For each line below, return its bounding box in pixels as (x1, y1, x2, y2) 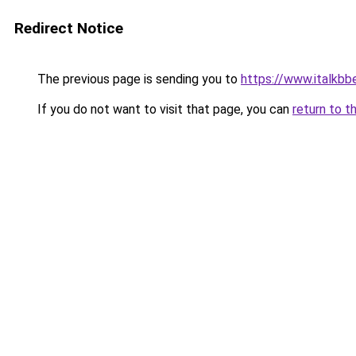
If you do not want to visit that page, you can (34, 102, 292, 117)
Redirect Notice (14, 19, 123, 37)
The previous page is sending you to (34, 72, 241, 87)
